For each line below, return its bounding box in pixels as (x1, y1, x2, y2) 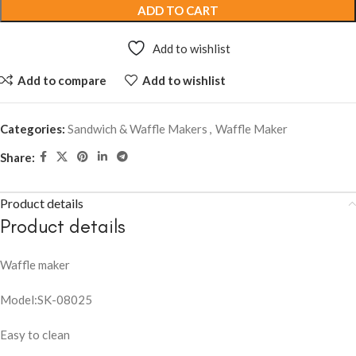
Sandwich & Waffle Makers (68, 122, 207, 137)
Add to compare (17, 72, 106, 87)
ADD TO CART (137, 3, 219, 18)
